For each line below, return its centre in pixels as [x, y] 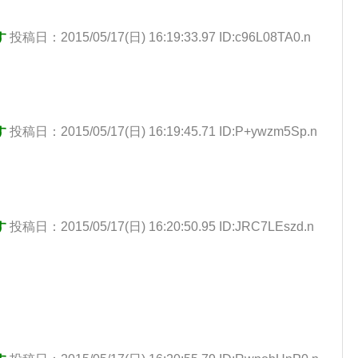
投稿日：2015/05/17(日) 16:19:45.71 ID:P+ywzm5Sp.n [163, 132]
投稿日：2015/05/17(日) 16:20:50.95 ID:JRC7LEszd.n [162, 227]
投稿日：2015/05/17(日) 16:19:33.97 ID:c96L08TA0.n [160, 38]
